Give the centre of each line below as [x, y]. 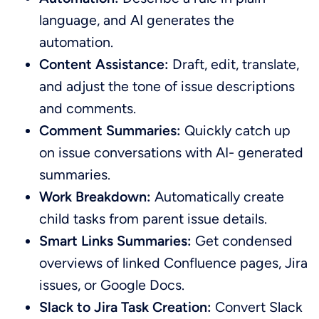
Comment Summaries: [110, 130]
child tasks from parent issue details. [155, 218]
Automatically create [218, 196]
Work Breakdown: [95, 196]
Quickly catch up [236, 130]
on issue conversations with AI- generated [172, 152]
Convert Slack [257, 307]
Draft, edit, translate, [234, 64]
